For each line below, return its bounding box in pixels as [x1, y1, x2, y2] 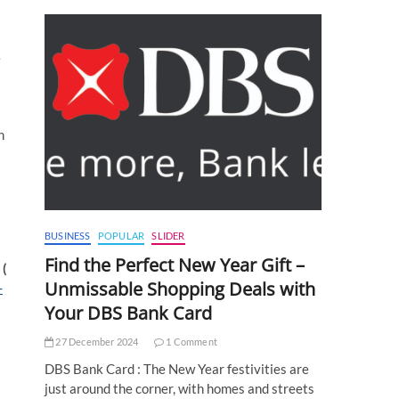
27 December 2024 [53, 336, 139, 348]
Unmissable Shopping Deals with [45, 277, 315, 302]
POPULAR [97, 230, 145, 242]
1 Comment [164, 336, 218, 348]
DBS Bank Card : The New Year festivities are [45, 361, 309, 378]
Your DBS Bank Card [45, 301, 212, 326]
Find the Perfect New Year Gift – [45, 253, 305, 278]
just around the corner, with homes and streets [45, 380, 314, 397]
